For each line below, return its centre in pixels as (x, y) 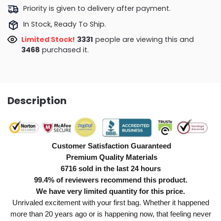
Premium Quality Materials (110, 157)
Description (37, 101)
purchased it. (64, 50)
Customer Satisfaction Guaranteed (110, 146)
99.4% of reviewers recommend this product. (110, 180)
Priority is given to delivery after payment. (97, 9)
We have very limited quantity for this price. (110, 191)
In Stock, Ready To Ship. (64, 24)
